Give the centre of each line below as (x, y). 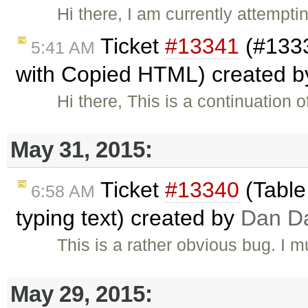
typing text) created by (128, 218)
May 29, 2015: (81, 294)
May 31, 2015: (81, 150)
